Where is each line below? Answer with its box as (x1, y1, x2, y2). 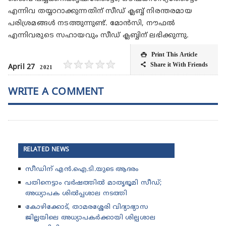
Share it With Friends (150, 61, 208, 69)
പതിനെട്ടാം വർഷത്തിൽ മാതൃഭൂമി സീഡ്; (25, 179, 162, 188)
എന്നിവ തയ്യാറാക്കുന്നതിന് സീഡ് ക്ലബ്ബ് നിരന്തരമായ (8, 7, 192, 16)
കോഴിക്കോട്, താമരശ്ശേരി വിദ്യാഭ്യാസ (25, 203, 148, 212)
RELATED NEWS (23, 146, 70, 154)
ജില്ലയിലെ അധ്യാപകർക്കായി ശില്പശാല (25, 214, 156, 222)
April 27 (8, 63, 35, 72)
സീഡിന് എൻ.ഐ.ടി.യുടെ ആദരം (25, 165, 139, 174)
